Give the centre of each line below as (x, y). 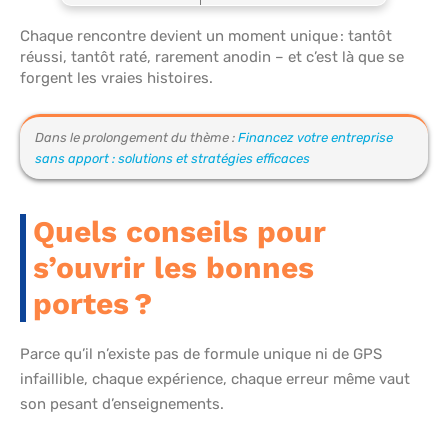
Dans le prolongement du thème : (136, 138)
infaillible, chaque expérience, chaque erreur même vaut (215, 379)
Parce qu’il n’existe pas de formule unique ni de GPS (201, 354)
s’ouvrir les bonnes (173, 268)
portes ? (92, 304)
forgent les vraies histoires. (116, 78)
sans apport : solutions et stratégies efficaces (172, 159)
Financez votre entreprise (315, 138)
